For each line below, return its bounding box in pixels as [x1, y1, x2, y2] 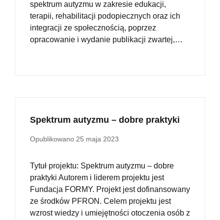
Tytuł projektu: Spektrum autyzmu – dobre [30, 162, 174, 170]
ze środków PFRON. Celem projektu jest [30, 197, 171, 206]
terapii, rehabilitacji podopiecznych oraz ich [30, 12, 180, 21]
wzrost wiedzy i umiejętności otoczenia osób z [30, 209, 190, 218]
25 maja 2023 [76, 135, 119, 143]
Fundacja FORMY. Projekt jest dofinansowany [30, 185, 190, 194]
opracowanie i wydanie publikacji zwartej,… [30, 35, 183, 44]
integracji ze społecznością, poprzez [30, 24, 156, 32]
